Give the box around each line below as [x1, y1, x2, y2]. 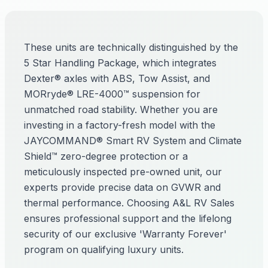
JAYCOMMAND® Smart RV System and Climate [24, 135, 242, 147]
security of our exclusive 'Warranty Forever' [24, 228, 227, 240]
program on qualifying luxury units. [24, 243, 184, 255]
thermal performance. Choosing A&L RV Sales [24, 197, 234, 209]
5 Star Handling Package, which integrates [24, 57, 217, 69]
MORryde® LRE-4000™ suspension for [24, 88, 200, 100]
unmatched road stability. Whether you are [24, 103, 218, 115]
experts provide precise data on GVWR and [24, 181, 221, 193]
